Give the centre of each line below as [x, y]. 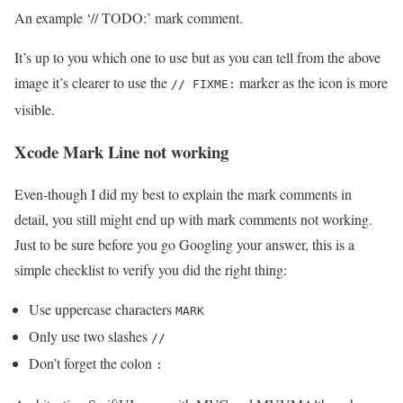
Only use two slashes [90, 336]
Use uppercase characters [102, 309]
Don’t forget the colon [92, 363]
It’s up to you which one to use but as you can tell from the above [197, 58]
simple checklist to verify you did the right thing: [151, 269]
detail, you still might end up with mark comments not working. [193, 219]
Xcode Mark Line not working [121, 152]
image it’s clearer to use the [93, 83]
